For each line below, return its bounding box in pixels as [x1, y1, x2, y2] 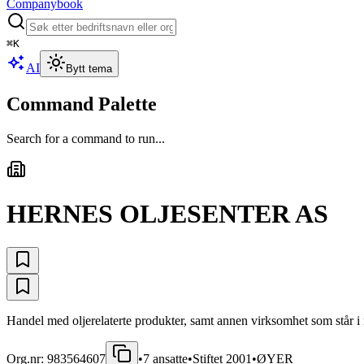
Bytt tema [66, 63, 112, 75]
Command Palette [6, 93, 157, 115]
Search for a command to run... [6, 131, 165, 145]
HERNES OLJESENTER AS [6, 199, 328, 229]
